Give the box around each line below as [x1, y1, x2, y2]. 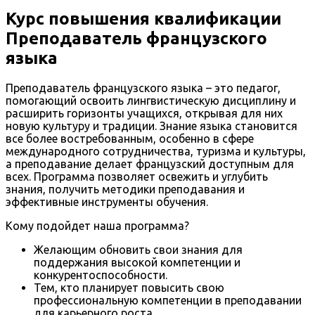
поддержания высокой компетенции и [34, 256, 240, 269]
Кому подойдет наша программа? [6, 219, 189, 233]
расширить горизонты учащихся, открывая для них [6, 107, 283, 120]
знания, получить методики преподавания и [6, 183, 245, 196]
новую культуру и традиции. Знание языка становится [6, 120, 297, 133]
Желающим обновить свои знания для [34, 243, 243, 257]
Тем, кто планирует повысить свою [34, 281, 224, 295]
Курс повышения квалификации [6, 8, 281, 28]
